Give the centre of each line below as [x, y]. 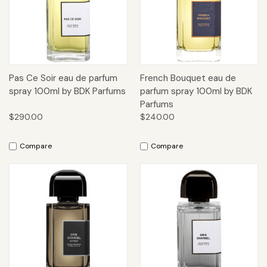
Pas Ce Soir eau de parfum [63, 78]
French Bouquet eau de [188, 78]
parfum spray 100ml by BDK [196, 91]
